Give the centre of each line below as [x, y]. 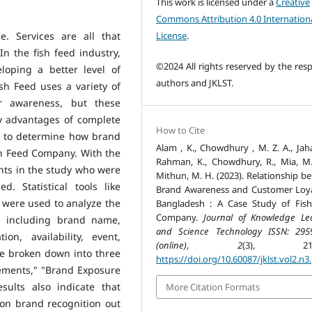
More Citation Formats [213, 287]
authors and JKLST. [195, 83]
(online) [172, 245]
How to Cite [181, 130]
